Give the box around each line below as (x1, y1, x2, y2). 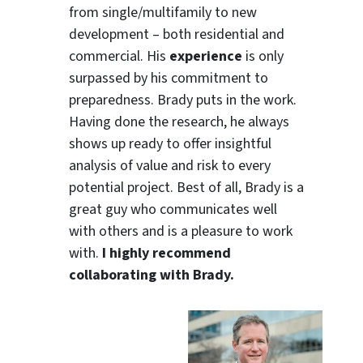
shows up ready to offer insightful (69, 134, 272, 155)
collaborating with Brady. (69, 265, 238, 286)
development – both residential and (69, 24, 285, 45)
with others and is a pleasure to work (69, 221, 293, 242)
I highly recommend (102, 243, 232, 264)
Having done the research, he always (69, 112, 290, 133)
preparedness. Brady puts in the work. (69, 90, 297, 111)
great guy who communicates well (69, 199, 278, 220)
